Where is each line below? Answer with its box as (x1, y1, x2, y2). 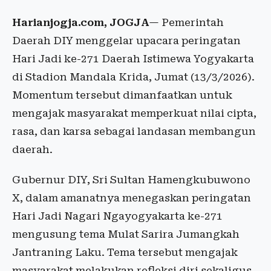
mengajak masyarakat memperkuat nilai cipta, (12, 107, 256, 120)
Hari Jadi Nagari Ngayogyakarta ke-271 (12, 210, 223, 223)
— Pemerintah (149, 16, 224, 29)
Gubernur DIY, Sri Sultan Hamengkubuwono (12, 174, 250, 186)
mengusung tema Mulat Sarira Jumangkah (12, 228, 240, 241)
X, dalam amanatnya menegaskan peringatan (12, 192, 251, 204)
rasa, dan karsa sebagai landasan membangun (12, 125, 256, 138)
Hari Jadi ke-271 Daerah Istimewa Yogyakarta (12, 53, 254, 65)
